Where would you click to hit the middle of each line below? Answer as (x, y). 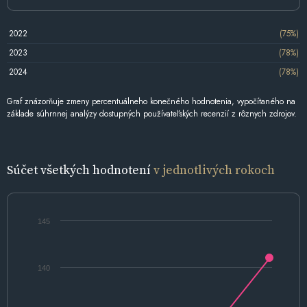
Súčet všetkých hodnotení (80, 169)
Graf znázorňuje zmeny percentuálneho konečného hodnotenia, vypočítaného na (151, 101)
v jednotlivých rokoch (214, 169)
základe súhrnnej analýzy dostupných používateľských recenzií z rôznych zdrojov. (152, 113)
